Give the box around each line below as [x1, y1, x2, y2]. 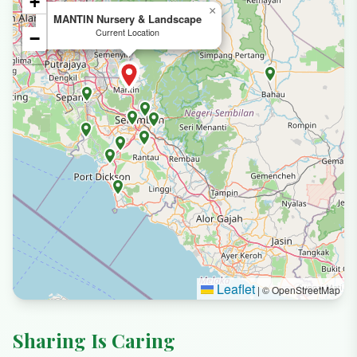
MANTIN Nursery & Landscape [53, 10, 202, 26]
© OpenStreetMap [260, 282, 340, 296]
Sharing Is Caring [13, 327, 175, 353]
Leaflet [214, 279, 255, 298]
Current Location [95, 25, 159, 38]
